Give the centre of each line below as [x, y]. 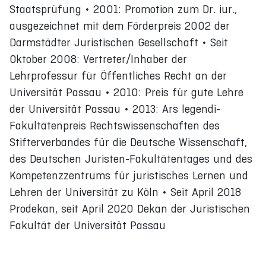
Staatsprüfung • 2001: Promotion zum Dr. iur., [123, 9]
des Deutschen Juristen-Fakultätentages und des [131, 159]
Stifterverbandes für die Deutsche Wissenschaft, [128, 142]
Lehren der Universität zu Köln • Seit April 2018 [125, 192]
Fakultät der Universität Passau [88, 225]
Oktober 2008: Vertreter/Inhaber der [98, 59]
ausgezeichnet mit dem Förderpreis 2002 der [120, 26]
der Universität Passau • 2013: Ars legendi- [115, 109]
